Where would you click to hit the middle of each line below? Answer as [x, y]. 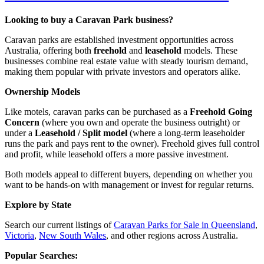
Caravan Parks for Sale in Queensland [184, 225]
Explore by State [38, 204]
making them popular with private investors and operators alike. [123, 71]
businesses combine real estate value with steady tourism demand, [126, 61]
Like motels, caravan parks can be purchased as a [97, 111]
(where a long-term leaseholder [186, 133]
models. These [209, 50]
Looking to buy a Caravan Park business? [89, 19]
